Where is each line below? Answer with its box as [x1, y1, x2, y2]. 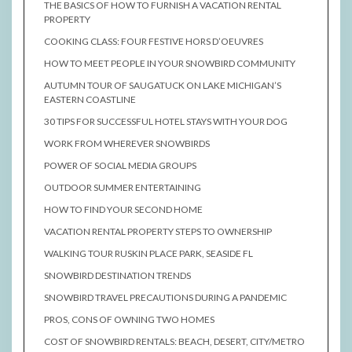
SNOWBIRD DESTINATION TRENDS [44, 269, 191, 282]
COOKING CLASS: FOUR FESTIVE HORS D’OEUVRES [44, 35, 263, 48]
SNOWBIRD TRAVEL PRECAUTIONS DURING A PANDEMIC [44, 291, 287, 304]
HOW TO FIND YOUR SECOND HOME [44, 203, 203, 216]
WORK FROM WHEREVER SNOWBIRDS [44, 137, 210, 150]
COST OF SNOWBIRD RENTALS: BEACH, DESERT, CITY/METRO [44, 335, 305, 348]
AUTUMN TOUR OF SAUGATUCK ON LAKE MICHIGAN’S [44, 79, 281, 92]
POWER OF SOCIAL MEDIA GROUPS [44, 159, 196, 172]
